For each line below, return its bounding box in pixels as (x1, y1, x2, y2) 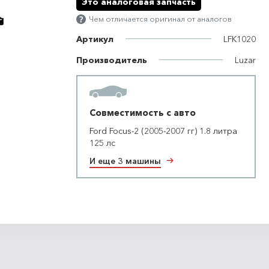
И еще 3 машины (98, 155, 161, 166)
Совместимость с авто (89, 106, 196, 118)
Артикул (76, 33, 113, 44)
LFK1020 (223, 33, 256, 44)
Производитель (76, 54, 147, 65)
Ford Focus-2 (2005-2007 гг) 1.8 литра (89, 125, 237, 136)
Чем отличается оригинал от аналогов (89, 14, 232, 24)
